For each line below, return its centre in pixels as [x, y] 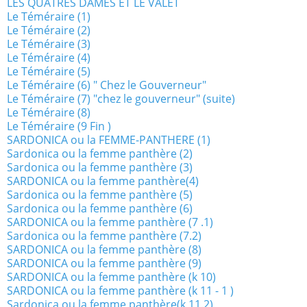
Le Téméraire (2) [49, 30]
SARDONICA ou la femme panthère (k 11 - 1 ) [120, 291]
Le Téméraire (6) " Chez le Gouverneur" [107, 85]
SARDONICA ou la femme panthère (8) [104, 250]
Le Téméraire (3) [49, 44]
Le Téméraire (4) [49, 58]
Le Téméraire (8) [49, 113]
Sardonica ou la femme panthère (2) [100, 154]
